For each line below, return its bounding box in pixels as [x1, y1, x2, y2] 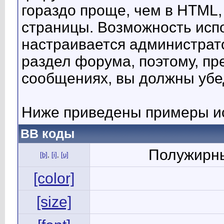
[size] [36, 193, 71, 210]
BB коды [20, 126, 74, 140]
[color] [33, 170, 74, 186]
